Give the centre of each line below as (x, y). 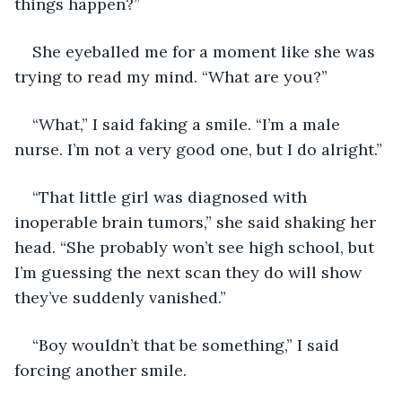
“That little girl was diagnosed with (172, 197)
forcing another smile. (100, 370)
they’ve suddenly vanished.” (120, 297)
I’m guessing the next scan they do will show (190, 272)
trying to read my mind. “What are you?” (171, 76)
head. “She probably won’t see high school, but (197, 247)
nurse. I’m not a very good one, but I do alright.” (198, 149)
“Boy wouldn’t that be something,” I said (188, 345)
